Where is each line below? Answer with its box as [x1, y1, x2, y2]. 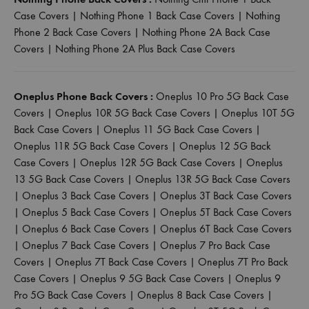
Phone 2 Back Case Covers [14, 25, 131, 39]
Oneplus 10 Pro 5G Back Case [156, 89, 289, 103]
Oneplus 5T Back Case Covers [160, 205, 292, 219]
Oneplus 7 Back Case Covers [22, 238, 149, 252]
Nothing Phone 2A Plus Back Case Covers [55, 41, 235, 55]
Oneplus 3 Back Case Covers [22, 188, 149, 202]
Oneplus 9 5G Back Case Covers [80, 271, 224, 285]
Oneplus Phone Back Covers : [14, 89, 153, 103]
